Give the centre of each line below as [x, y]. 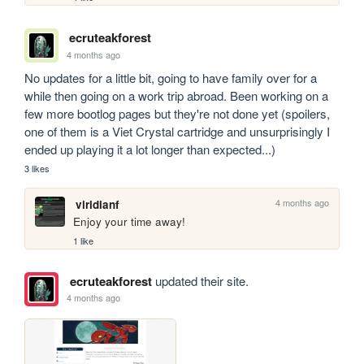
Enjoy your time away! [130, 222]
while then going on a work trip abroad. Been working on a [177, 96]
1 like [84, 240]
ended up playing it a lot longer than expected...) [150, 149]
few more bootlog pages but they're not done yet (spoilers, [178, 114]
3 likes [37, 169]
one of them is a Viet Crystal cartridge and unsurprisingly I [178, 132]
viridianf [97, 205]
